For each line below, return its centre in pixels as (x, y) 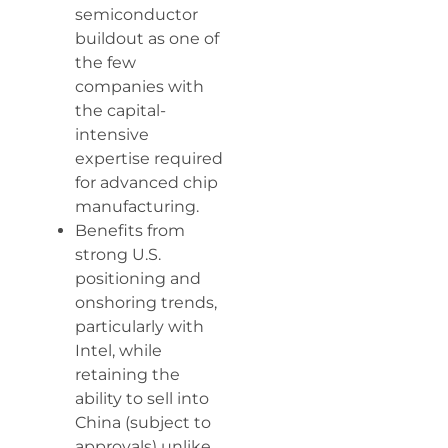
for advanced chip (146, 183)
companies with (139, 87)
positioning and (138, 279)
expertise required (149, 159)
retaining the (127, 375)
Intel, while (118, 351)
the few (105, 63)
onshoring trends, (146, 303)
